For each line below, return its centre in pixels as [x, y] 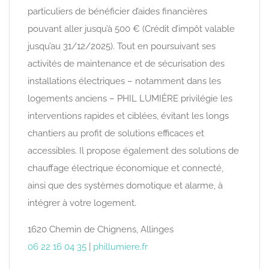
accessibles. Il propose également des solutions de [133, 151]
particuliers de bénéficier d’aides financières [117, 11]
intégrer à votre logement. [82, 203]
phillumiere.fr [120, 247]
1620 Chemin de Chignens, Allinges [101, 229]
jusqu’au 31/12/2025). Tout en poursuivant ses [122, 46]
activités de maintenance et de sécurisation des [126, 64]
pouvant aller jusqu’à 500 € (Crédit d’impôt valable [131, 29]
